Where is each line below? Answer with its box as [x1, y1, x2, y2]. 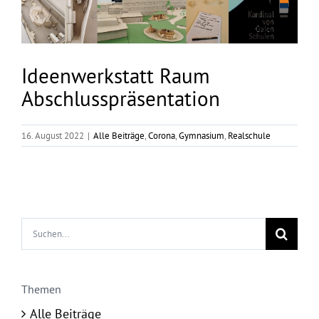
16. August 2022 [21, 129, 84, 142]
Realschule [228, 129, 271, 142]
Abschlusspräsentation [21, 85, 220, 112]
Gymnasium [179, 129, 224, 142]
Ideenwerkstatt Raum [21, 62, 210, 89]
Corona [148, 129, 175, 142]
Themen [21, 281, 61, 296]
